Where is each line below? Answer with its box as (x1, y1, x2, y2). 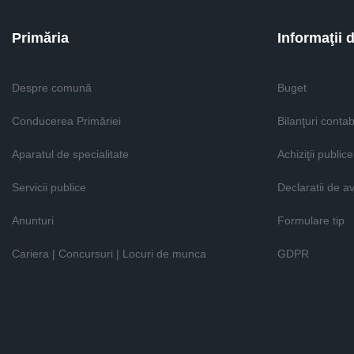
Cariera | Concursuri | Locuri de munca (12, 247, 206, 260)
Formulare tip (277, 214, 345, 227)
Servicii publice (12, 181, 86, 194)
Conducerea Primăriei (12, 115, 121, 127)
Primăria (12, 30, 69, 46)
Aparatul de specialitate (12, 148, 129, 160)
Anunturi (12, 214, 54, 227)
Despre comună (12, 81, 92, 94)
